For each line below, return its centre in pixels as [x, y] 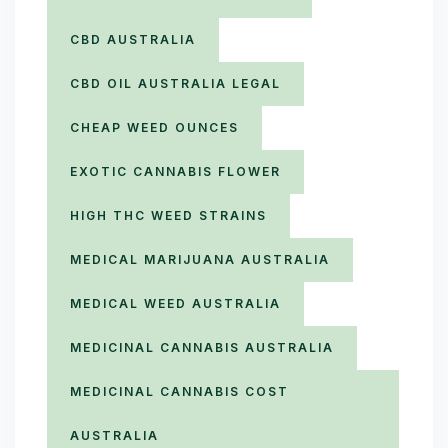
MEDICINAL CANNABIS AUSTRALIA [202, 347]
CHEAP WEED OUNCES [154, 127]
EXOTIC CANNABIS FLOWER [175, 171]
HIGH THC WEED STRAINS [168, 215]
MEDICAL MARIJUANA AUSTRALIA [200, 259]
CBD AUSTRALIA [133, 39]
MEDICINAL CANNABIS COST [179, 391]
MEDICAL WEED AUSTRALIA [175, 303]
